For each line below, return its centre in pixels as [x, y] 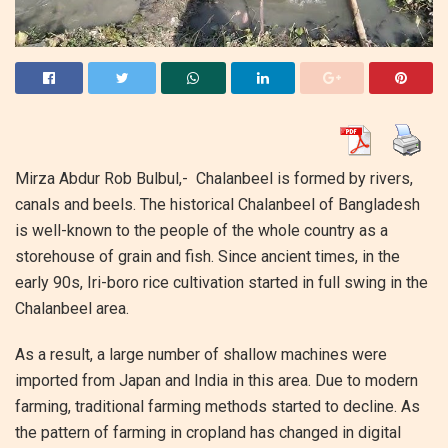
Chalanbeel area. [72, 309]
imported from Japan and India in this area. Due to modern [216, 381]
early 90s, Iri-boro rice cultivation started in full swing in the [221, 283]
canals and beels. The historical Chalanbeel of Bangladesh [217, 205]
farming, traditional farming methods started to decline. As [217, 407]
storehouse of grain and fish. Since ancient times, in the [207, 257]
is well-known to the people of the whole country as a [201, 231]
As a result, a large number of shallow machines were [201, 355]
